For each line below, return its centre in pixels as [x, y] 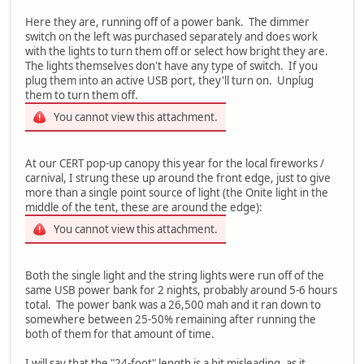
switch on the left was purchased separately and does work [171, 37]
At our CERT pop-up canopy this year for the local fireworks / [175, 164]
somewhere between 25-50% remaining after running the [171, 320]
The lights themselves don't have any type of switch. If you [171, 66]
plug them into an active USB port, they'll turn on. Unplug [169, 81]
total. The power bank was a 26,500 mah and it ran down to [173, 305]
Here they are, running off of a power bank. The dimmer [167, 22]
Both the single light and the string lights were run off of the [175, 276]
